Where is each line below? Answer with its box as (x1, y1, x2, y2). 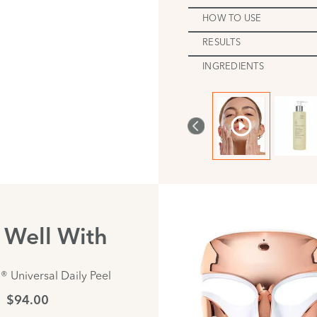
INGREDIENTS (202, 60, 264, 72)
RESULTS (202, 36, 241, 48)
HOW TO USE (202, 12, 262, 24)
